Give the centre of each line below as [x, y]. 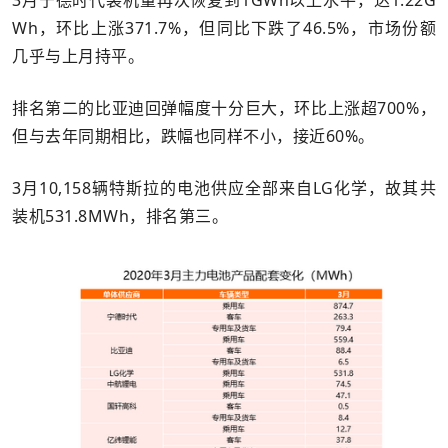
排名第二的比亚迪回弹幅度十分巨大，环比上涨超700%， [224, 107]
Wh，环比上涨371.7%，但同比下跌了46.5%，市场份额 [224, 27]
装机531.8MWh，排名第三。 [120, 215]
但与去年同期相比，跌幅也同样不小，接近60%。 [193, 135]
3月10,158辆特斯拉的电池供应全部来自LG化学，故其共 [224, 187]
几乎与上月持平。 [78, 55]
